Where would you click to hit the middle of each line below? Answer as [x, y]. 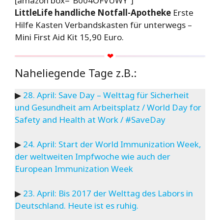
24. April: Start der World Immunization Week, [112, 144]
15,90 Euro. [101, 37]
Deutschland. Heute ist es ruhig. [77, 206]
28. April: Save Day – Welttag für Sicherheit [106, 95]
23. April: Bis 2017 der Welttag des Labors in [108, 193]
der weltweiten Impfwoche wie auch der [93, 157]
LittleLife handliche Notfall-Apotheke [93, 12]
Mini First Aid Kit [46, 37]
